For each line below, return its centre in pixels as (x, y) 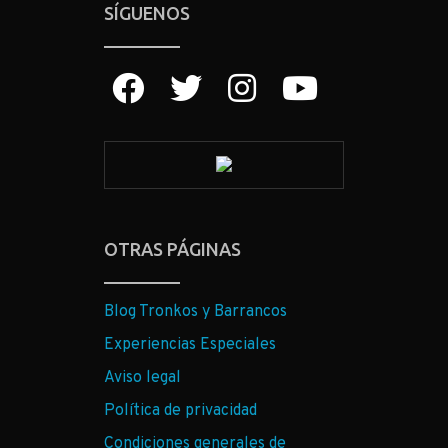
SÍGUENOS (147, 12)
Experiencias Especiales (190, 344)
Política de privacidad (180, 410)
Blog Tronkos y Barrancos (195, 311)
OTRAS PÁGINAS (172, 248)
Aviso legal (142, 377)
